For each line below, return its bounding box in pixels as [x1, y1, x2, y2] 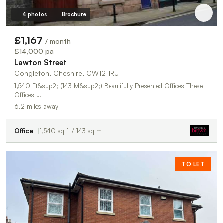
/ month [45, 36, 71, 45]
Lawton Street [14, 57, 67, 67]
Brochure [61, 10, 86, 18]
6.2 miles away [14, 102, 58, 110]
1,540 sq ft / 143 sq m [40, 126, 102, 135]
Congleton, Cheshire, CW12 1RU [14, 68, 119, 77]
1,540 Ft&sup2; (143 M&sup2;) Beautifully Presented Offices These [14, 81, 104, 90]
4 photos [22, 10, 47, 18]
